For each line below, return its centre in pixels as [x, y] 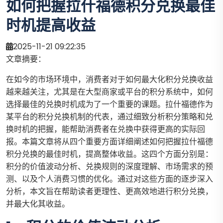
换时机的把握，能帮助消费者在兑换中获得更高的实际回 [106, 129]
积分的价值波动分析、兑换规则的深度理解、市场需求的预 [110, 167]
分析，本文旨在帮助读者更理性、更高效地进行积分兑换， [110, 192]
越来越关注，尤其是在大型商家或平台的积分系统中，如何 [110, 92]
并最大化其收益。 [38, 204]
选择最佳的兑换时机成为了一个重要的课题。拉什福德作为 [110, 105]
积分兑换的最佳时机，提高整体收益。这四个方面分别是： [110, 154]
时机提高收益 [51, 26]
